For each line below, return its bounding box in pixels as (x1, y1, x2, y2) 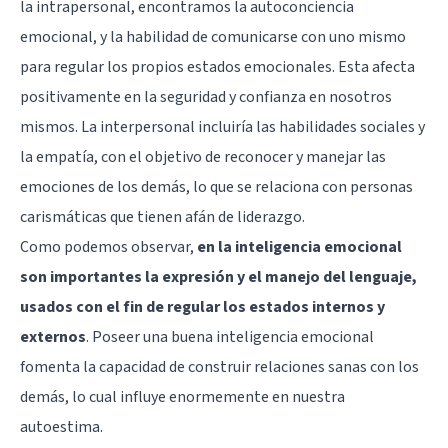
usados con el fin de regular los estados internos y (20, 295, 385, 318)
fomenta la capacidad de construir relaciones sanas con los (20, 355, 419, 378)
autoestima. (20, 415, 103, 438)
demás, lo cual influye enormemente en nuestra (20, 385, 345, 408)
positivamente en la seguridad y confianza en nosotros (20, 85, 392, 108)
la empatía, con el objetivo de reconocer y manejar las (20, 145, 386, 168)
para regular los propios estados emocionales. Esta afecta (20, 55, 415, 78)
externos (20, 325, 86, 348)
